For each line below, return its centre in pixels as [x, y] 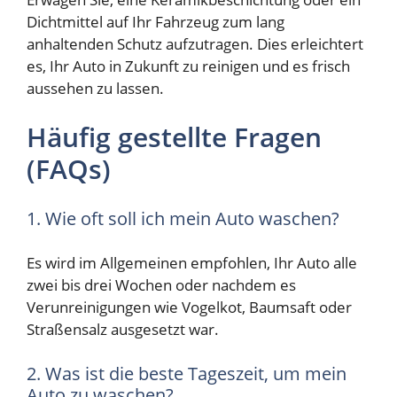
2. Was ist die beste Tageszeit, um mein [187, 373]
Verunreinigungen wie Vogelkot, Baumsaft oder [189, 307]
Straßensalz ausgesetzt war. [123, 330]
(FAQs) [69, 169]
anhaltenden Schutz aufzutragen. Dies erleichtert [195, 43]
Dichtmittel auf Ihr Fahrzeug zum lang [156, 21]
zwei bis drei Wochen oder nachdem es [161, 285]
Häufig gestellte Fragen [174, 137]
